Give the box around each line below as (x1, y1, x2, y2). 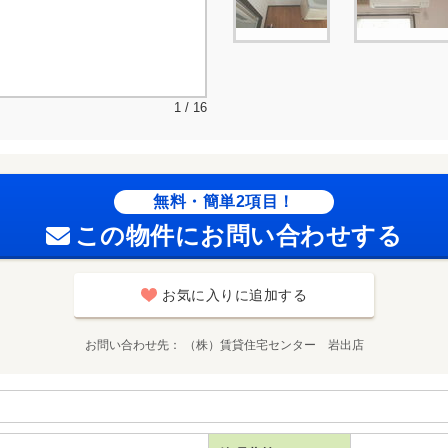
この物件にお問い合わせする (74, 221, 403, 249)
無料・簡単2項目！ (153, 192, 295, 210)
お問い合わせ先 (84, 337, 169, 352)
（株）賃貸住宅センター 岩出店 (183, 337, 364, 352)
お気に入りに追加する (162, 286, 307, 303)
